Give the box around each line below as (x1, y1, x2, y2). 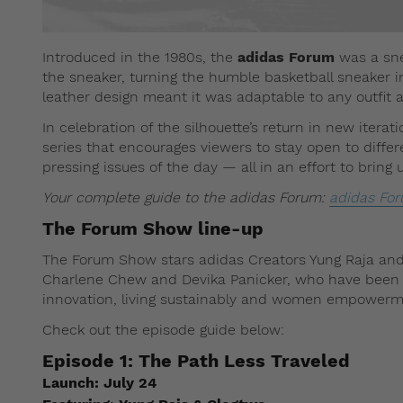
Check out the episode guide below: (42, 320, 284, 338)
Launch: (42, 373, 99, 391)
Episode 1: (42, 349, 133, 372)
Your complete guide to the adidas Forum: (42, 188, 329, 206)
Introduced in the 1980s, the (42, 48, 237, 66)
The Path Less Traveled (133, 349, 350, 372)
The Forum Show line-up (42, 217, 264, 239)
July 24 (99, 373, 157, 391)
